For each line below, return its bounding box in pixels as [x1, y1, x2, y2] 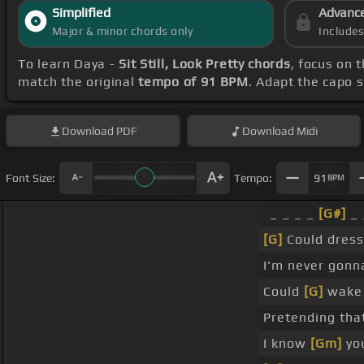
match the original [18, 74, 139, 90]
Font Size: [6, 171, 55, 184]
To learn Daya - [18, 56, 119, 72]
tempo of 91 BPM [138, 74, 249, 90]
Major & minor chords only [51, 24, 193, 38]
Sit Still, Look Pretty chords [119, 56, 291, 72]
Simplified [51, 5, 110, 21]
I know [262, 336, 310, 352]
